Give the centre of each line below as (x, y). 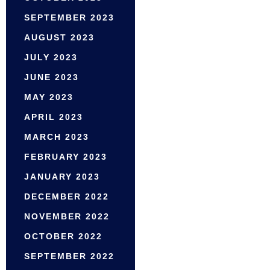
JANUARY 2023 (62, 177)
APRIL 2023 (54, 117)
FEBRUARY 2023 (66, 157)
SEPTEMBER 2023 (69, 18)
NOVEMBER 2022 (67, 217)
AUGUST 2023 (59, 38)
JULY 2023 (51, 58)
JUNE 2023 (52, 77)
